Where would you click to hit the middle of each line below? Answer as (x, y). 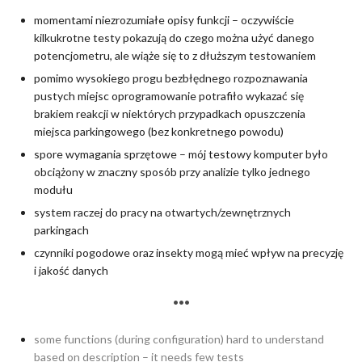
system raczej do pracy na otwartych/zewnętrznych (162, 213)
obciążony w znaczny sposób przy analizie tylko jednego (172, 172)
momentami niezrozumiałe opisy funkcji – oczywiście (164, 20)
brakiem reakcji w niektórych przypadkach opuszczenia (169, 114)
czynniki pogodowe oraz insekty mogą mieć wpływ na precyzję (188, 253)
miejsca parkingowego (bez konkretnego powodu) (158, 132)
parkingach (61, 230)
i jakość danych (71, 271)
